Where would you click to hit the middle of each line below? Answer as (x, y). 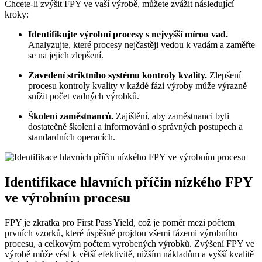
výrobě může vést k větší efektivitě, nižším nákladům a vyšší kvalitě (129, 254)
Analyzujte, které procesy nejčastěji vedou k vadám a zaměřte (142, 45)
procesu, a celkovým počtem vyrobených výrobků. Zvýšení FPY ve (130, 244)
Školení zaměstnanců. (71, 116)
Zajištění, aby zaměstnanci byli (171, 116)
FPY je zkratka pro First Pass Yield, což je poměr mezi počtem (120, 223)
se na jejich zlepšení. (66, 56)
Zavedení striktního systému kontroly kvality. (118, 75)
